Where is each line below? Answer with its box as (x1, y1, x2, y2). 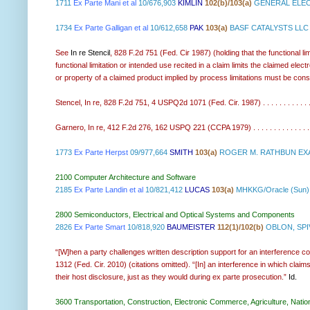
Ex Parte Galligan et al (74, 23, 148, 32)
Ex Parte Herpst (74, 147, 128, 156)
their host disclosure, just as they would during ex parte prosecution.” (55, 272, 289, 281)
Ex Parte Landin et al (74, 185, 143, 194)
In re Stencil (71, 48, 110, 57)
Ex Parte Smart (74, 222, 125, 231)
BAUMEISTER (167, 222, 217, 231)
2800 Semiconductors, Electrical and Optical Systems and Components (55, 210, 295, 219)
